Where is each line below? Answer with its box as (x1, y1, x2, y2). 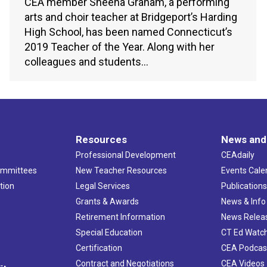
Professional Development (75, 150, 176, 160)
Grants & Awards (75, 196, 139, 206)
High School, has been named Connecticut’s (24, 25, 232, 38)
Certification (75, 243, 122, 253)
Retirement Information (75, 212, 165, 222)
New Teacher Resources (75, 165, 167, 175)
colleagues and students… (24, 55, 148, 68)
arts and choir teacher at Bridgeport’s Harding (24, 10, 237, 23)
